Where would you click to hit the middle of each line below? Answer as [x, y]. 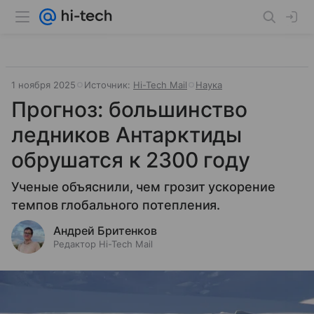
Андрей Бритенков [105, 231]
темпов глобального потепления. [116, 205]
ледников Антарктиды [127, 135]
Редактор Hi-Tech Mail [103, 244]
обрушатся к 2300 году [131, 160]
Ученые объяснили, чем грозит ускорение [143, 187]
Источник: [109, 85]
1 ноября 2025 [43, 85]
